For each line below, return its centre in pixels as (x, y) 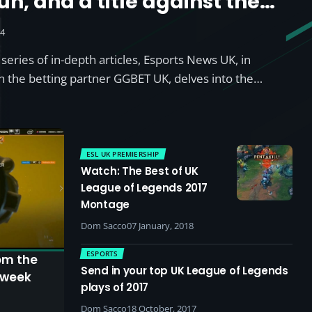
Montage (105, 204)
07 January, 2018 (160, 226)
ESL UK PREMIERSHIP (123, 154)
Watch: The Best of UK (140, 171)
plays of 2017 (115, 287)
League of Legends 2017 (144, 188)
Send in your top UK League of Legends (185, 271)
